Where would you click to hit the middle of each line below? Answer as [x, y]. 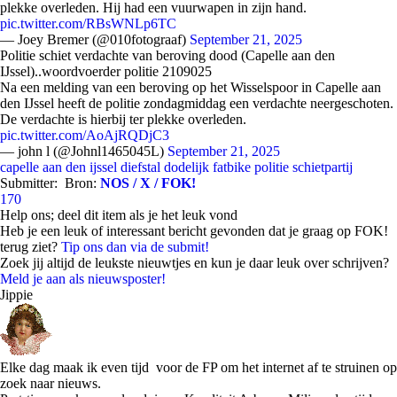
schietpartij [323, 167]
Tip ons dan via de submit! [135, 247]
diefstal [140, 167]
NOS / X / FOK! [148, 183]
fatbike [232, 167]
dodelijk [187, 167]
